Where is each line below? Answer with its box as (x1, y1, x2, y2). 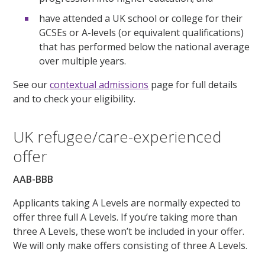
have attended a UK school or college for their (39, 12, 243, 25)
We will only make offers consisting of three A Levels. (13, 239, 248, 253)
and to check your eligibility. (13, 92, 136, 106)
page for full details (148, 78, 238, 92)
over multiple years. (39, 54, 127, 68)
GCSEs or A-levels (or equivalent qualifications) (39, 26, 244, 40)
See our (13, 78, 50, 92)
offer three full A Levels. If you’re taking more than (13, 211, 238, 224)
